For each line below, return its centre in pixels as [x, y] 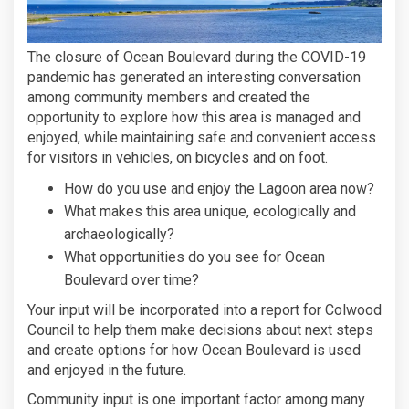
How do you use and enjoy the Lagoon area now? [219, 188]
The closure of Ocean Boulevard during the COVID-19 [197, 57]
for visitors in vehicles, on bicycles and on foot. [178, 157]
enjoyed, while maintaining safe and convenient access [202, 137]
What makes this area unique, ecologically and [210, 211]
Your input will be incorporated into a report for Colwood [204, 309]
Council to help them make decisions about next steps [200, 330]
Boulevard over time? [131, 279]
